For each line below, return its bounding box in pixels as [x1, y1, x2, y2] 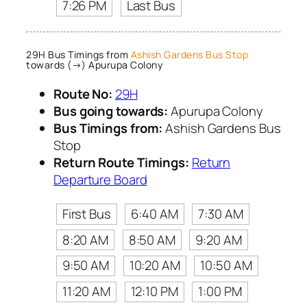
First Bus [62, 204, 111, 223]
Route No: [53, 85, 113, 103]
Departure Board [53, 171, 147, 189]
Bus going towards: [53, 102, 169, 121]
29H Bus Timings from [26, 47, 131, 61]
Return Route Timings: [53, 153, 189, 172]
